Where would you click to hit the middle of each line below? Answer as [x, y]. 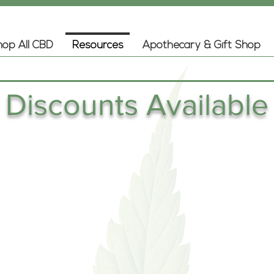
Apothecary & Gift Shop [201, 46]
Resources [98, 46]
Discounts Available [137, 105]
